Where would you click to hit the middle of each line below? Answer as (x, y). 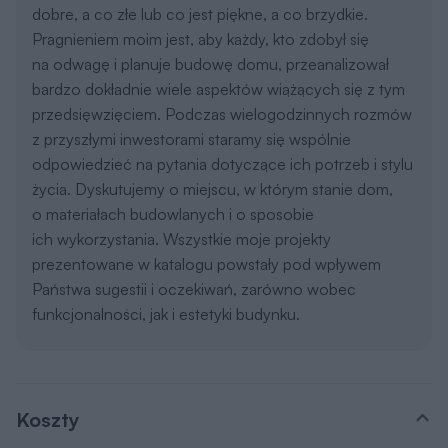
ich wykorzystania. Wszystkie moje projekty (181, 238)
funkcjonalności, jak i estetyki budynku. (166, 313)
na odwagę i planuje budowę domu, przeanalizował (210, 63)
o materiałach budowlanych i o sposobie (173, 213)
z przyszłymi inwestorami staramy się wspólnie (191, 138)
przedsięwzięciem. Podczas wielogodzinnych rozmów (222, 113)
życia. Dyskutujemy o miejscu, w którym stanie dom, (212, 188)
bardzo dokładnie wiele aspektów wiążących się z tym (218, 88)
